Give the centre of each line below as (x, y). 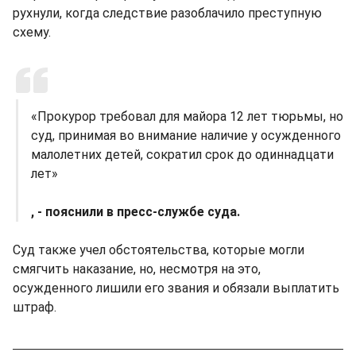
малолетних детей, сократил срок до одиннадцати (182, 154)
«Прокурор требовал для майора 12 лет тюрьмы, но (187, 116)
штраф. (35, 307)
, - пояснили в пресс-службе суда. (135, 211)
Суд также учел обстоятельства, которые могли (159, 250)
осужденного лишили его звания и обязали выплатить (176, 288)
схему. (32, 32)
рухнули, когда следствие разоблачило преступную (167, 13)
